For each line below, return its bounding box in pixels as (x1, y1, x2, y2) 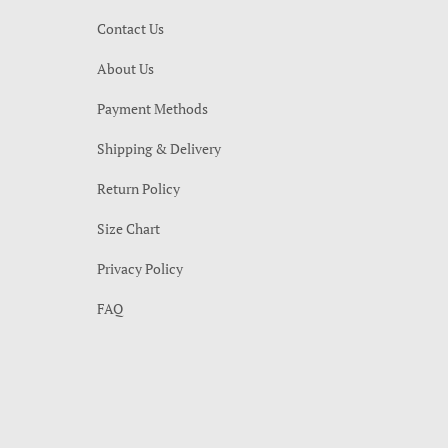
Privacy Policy (97, 259, 183, 278)
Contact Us (97, 19, 164, 38)
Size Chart (97, 219, 160, 238)
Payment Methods (97, 99, 208, 118)
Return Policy (97, 179, 180, 198)
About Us (97, 59, 154, 78)
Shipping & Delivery (97, 139, 221, 158)
